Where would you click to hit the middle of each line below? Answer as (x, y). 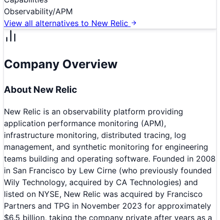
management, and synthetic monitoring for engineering (106, 147)
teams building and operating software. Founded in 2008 (110, 159)
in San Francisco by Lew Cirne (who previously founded (108, 171)
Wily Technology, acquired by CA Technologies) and (101, 182)
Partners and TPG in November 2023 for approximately (108, 206)
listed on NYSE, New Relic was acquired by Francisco (103, 194)
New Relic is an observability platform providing (94, 112)
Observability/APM (38, 11)
